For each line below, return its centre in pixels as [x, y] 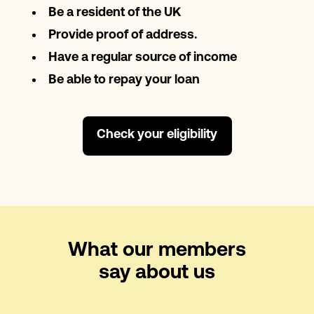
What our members [157, 251]
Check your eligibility [157, 135]
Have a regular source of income [143, 57]
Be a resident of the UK [115, 13]
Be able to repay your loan [124, 80]
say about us [157, 273]
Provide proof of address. [123, 35]
